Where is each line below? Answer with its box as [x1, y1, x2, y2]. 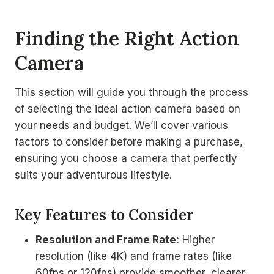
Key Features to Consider [15, 206, 194, 224]
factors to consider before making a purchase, [15, 136, 243, 148]
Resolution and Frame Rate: [35, 234, 179, 246]
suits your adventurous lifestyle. [15, 169, 172, 181]
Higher [179, 234, 215, 246]
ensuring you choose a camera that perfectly [15, 152, 237, 165]
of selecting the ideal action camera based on [15, 103, 240, 115]
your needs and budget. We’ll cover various [15, 119, 228, 131]
